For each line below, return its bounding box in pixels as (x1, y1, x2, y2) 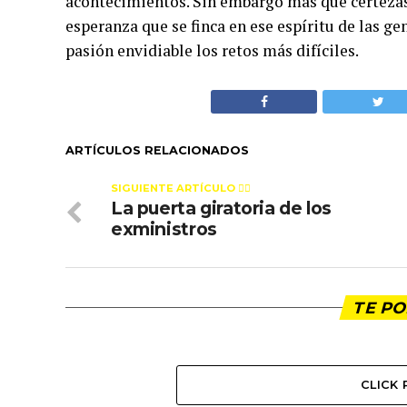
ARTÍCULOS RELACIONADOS (65, 144, 249, 157)
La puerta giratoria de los (111, 197, 333, 219)
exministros (111, 218, 217, 240)
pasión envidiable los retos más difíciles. (65, 40, 359, 61)
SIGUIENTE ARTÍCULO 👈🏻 (111, 182, 251, 194)
